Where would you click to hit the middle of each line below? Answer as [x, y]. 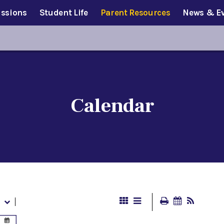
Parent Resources [135, 12]
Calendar [112, 105]
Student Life [63, 12]
